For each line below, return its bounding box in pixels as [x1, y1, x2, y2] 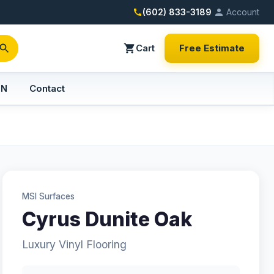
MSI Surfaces [22, 191, 75, 201]
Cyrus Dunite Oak [22, 207, 192, 231]
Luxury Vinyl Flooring [22, 238, 127, 251]
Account [226, 7, 259, 17]
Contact [29, 83, 65, 94]
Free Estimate [179, 42, 245, 54]
